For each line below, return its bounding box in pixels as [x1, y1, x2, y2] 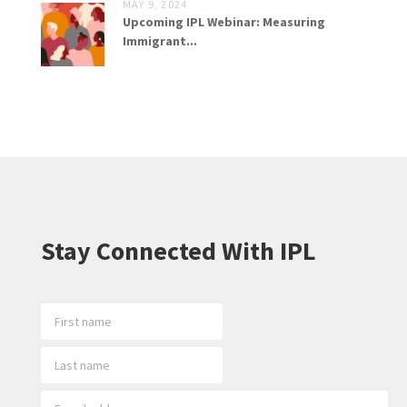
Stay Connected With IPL [41, 233, 316, 267]
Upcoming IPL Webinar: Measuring [123, 13, 325, 30]
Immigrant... [123, 32, 197, 49]
